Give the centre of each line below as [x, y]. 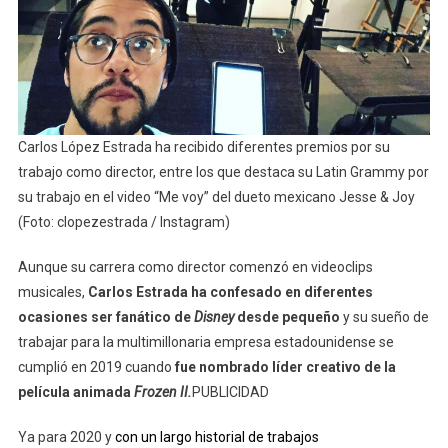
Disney [212, 316]
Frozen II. [162, 391]
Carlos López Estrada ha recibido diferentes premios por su [203, 146]
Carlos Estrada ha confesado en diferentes [230, 291]
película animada [75, 391]
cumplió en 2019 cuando [96, 366]
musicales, [52, 291]
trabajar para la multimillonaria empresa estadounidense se [205, 341]
